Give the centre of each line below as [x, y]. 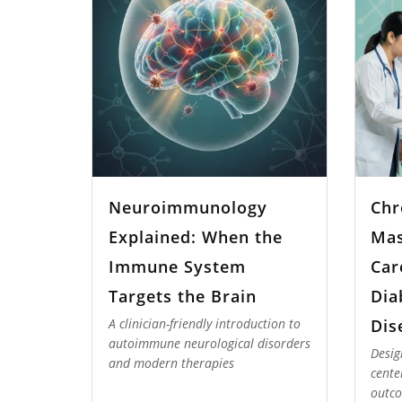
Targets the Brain [182, 296]
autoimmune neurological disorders [209, 344]
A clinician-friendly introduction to [204, 324]
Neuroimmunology [188, 207]
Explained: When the [195, 236]
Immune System [177, 266]
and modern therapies [171, 363]
